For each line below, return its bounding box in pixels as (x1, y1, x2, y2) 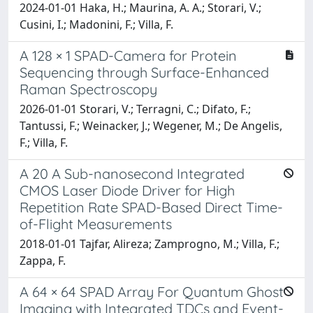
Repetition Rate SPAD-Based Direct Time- (20, 198, 283, 216)
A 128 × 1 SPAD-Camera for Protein (20, 46, 237, 64)
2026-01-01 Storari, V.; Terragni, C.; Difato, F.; (20, 101, 251, 117)
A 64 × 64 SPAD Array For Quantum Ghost (20, 282, 284, 300)
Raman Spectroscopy (20, 80, 157, 98)
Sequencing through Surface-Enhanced (20, 63, 269, 81)
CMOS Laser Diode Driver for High (20, 181, 235, 199)
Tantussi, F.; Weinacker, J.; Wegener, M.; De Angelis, (20, 117, 282, 133)
